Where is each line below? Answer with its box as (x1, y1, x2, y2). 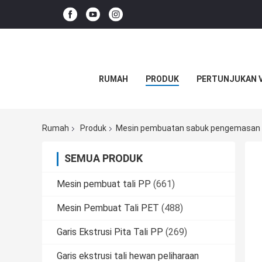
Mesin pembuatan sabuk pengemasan (116, 123, 260, 133)
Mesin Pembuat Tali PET (57, 202, 159, 214)
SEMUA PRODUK (64, 152, 143, 165)
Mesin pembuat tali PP (57, 178, 151, 190)
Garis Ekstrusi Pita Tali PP (57, 226, 163, 238)
